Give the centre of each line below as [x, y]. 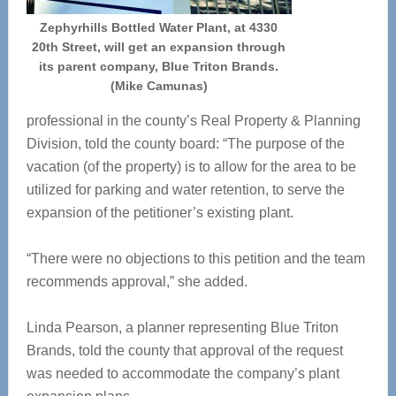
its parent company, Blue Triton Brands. [159, 66]
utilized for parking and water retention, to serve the [185, 190]
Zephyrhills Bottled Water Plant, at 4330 [159, 27]
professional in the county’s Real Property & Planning [193, 121]
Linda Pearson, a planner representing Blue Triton [182, 327]
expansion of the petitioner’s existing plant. [160, 213]
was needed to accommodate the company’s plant [183, 373]
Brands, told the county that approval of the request [184, 350]
